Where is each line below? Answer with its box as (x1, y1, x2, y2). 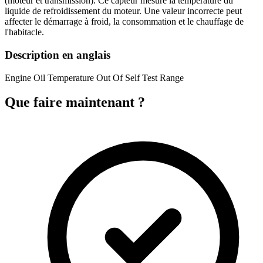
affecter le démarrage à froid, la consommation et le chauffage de (5, 16, 244, 27)
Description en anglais (5, 48, 110, 61)
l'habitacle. (5, 27, 44, 38)
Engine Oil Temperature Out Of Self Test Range (5, 72, 184, 83)
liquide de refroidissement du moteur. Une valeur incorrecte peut (5, 6, 242, 16)
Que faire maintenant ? (5, 95, 145, 110)
